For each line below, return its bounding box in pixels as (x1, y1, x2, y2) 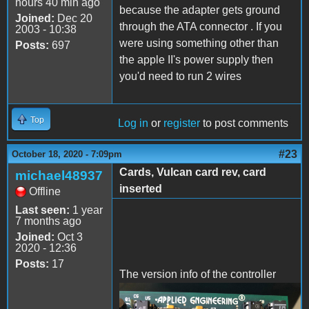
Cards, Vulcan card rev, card (119, 166, 266, 178)
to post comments (200, 117, 288, 129)
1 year (70, 203, 103, 216)
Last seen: (15, 203, 70, 216)
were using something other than (119, 37, 279, 49)
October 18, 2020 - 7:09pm (12, 148, 122, 159)
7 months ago (15, 215, 81, 227)
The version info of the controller (119, 268, 276, 280)
